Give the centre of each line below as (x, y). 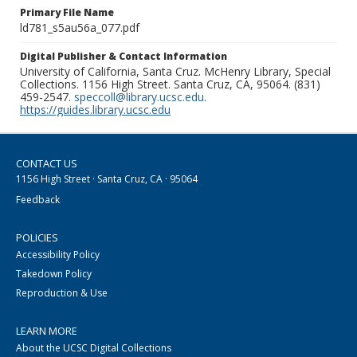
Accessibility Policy (58, 255)
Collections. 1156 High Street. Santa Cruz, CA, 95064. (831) (170, 84)
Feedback (38, 200)
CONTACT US (47, 164)
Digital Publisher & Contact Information (124, 57)
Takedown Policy (54, 274)
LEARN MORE (47, 331)
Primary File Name (67, 13)
